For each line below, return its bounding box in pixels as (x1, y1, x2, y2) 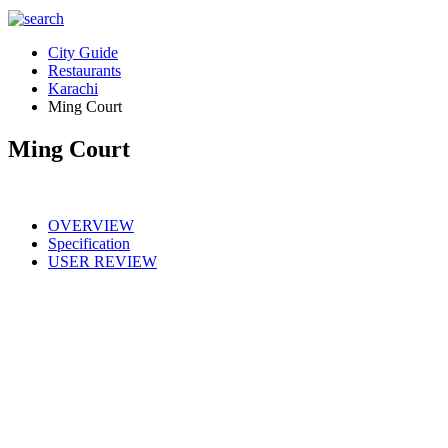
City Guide (48, 44, 118, 61)
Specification (48, 234, 130, 252)
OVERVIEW (48, 216, 134, 234)
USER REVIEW (48, 252, 157, 270)
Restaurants (48, 62, 121, 79)
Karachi (48, 80, 98, 97)
